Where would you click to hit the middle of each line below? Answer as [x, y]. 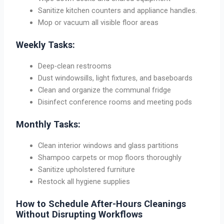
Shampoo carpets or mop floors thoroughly [110, 157]
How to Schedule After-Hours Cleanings [101, 203]
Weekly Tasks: [46, 45]
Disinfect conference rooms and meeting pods [115, 102]
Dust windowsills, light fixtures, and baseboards [115, 78]
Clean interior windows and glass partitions [108, 145]
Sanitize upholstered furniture [87, 169]
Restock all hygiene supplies [84, 181]
